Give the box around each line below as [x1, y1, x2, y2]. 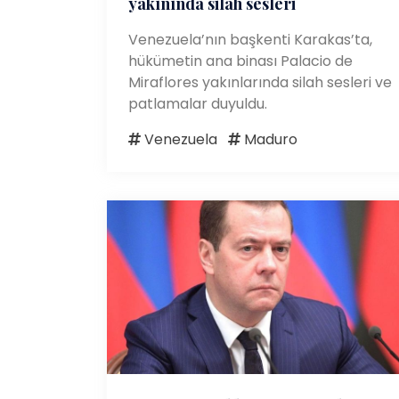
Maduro [240, 128, 297, 150]
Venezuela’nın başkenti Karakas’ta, [128, 28, 372, 50]
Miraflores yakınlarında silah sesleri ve [128, 71, 392, 93]
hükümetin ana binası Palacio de [128, 50, 353, 71]
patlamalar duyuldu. [128, 93, 267, 114]
